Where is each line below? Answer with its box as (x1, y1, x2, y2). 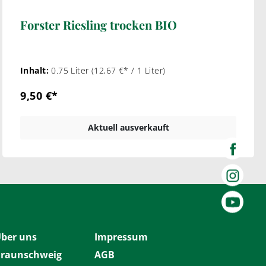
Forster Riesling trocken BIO (20, 17, 177, 33)
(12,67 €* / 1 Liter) (91, 65, 166, 76)
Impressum (94, 230, 148, 243)
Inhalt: (20, 65, 52, 76)
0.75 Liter (51, 65, 91, 76)
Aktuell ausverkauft (87, 122, 169, 133)
